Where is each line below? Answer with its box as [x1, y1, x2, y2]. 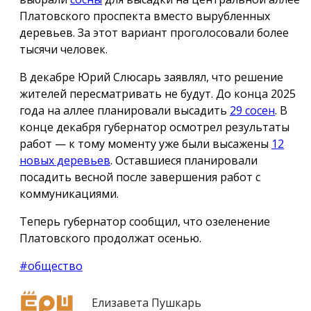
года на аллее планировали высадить [19, 102, 230, 118]
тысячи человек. [19, 41, 108, 57]
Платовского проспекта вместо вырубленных [19, 8, 270, 24]
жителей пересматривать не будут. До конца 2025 [19, 85, 296, 101]
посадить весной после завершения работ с [19, 169, 260, 185]
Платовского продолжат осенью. [19, 230, 201, 246]
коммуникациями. [19, 185, 119, 201]
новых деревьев [19, 152, 110, 168]
